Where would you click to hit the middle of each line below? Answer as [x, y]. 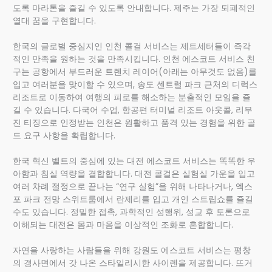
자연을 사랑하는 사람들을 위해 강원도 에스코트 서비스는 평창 [132, 250]
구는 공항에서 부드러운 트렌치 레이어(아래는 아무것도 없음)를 [135, 72]
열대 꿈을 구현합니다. [55, 21]
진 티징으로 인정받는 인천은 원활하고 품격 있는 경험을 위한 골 [134, 123]
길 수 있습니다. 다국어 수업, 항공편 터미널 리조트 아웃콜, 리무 [133, 110]
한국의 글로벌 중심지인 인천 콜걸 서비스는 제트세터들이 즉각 [132, 46]
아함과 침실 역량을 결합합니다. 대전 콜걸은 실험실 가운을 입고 [134, 174]
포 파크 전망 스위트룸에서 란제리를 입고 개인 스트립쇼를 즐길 [133, 199]
